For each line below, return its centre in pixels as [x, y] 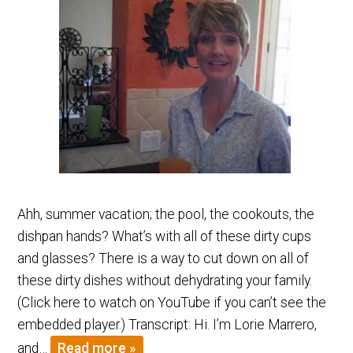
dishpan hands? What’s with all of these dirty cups [165, 236]
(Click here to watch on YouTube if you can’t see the [172, 302]
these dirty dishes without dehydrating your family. [165, 280]
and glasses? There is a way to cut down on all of [163, 258]
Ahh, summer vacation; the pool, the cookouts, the [166, 214]
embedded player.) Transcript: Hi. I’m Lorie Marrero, [167, 324]
